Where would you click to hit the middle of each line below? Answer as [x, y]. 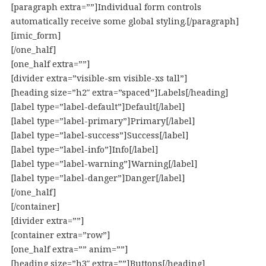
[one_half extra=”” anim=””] [69, 249]
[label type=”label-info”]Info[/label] [84, 149]
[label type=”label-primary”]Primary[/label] [103, 121]
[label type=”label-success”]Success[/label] [99, 135]
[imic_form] [36, 35]
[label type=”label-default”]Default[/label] [98, 107]
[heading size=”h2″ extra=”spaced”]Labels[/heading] [119, 92]
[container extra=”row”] [60, 235]
